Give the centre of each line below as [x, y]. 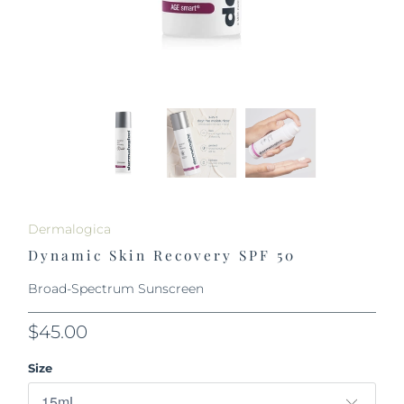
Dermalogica [70, 229]
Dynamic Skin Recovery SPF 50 [162, 254]
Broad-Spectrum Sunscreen [116, 288]
